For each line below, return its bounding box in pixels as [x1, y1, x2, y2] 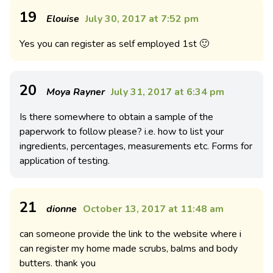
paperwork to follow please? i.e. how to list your [19, 125, 224, 138]
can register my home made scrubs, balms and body [19, 242, 238, 255]
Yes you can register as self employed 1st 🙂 [19, 37, 209, 51]
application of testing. [19, 154, 110, 168]
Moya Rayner [46, 85, 105, 99]
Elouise [46, 12, 79, 26]
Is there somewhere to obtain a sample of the [19, 110, 213, 124]
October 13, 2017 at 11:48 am [83, 202, 224, 216]
